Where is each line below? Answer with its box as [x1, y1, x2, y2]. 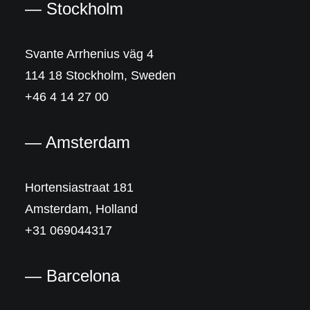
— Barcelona [25, 266, 120, 285]
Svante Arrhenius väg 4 [25, 47, 154, 61]
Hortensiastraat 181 [25, 181, 134, 194]
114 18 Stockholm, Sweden [25, 69, 176, 82]
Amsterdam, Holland [25, 202, 138, 216]
